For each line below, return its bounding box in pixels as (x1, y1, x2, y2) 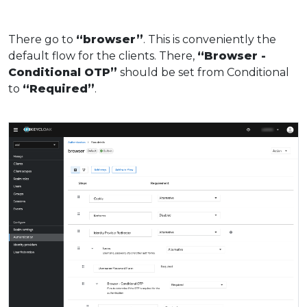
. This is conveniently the (143, 33, 276, 47)
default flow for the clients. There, (8, 49, 197, 63)
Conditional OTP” (8, 66, 117, 79)
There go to (8, 33, 76, 47)
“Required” (23, 82, 95, 96)
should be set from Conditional (117, 66, 289, 79)
